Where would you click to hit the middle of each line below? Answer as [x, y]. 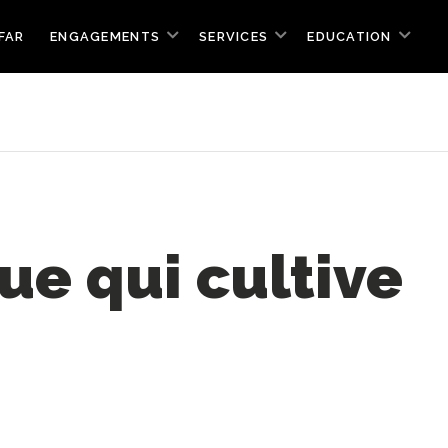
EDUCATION [349, 36]
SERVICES [234, 36]
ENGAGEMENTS [105, 36]
